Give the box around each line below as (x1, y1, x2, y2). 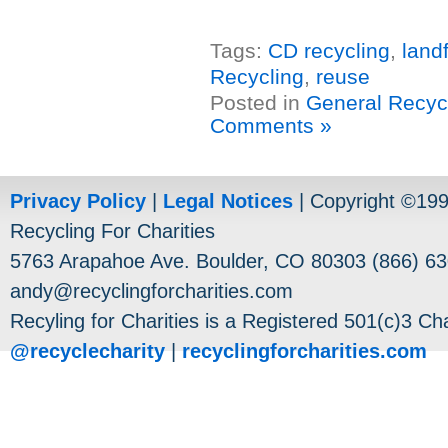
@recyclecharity (10, 340, 165, 362)
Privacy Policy (10, 190, 146, 212)
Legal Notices (163, 190, 293, 212)
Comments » (210, 114, 332, 138)
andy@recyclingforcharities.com (10, 280, 293, 302)
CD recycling (268, 39, 390, 63)
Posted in (210, 91, 306, 115)
